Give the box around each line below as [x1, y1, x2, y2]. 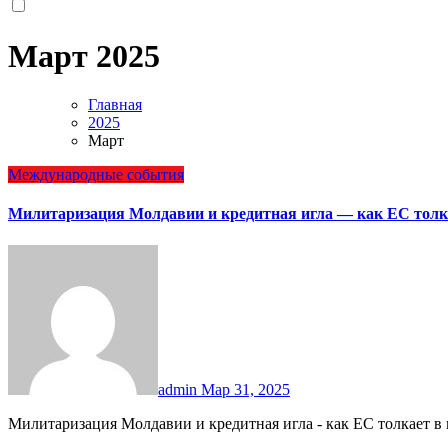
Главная [88, 96, 142, 114]
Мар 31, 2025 [201, 380, 290, 398]
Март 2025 [8, 37, 160, 74]
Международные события [8, 166, 184, 184]
